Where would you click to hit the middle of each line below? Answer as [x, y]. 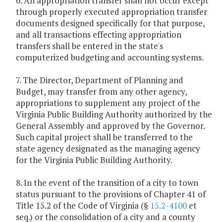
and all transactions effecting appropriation [99, 35]
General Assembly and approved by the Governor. [110, 126]
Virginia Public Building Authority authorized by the [114, 114]
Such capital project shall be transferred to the [104, 137]
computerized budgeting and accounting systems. [110, 57]
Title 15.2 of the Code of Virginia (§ [83, 206]
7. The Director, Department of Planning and [100, 80]
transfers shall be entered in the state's [89, 46]
